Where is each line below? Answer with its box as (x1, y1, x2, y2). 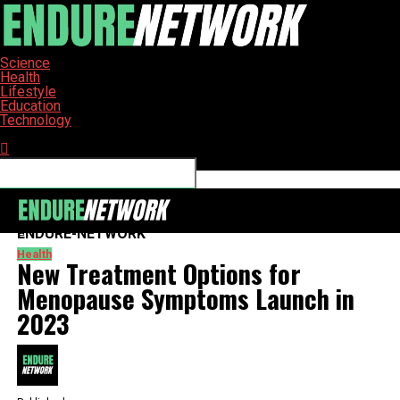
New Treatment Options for (16, 254, 301, 292)
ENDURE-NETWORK (16, 225, 146, 242)
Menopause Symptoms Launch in (16, 279, 354, 317)
